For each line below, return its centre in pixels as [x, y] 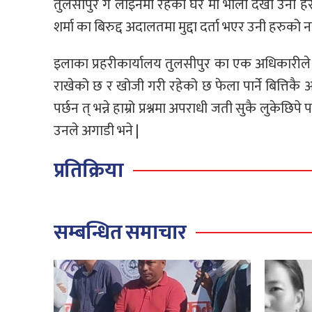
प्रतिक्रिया [88, 171]
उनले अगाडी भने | [96, 131]
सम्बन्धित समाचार [120, 233]
